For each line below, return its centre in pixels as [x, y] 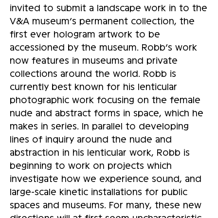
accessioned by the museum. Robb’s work [103, 47]
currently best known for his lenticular [93, 86]
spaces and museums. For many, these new [106, 205]
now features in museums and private [94, 60]
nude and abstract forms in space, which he [107, 113]
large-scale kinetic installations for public [99, 191]
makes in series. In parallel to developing [99, 126]
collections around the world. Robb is [93, 73]
